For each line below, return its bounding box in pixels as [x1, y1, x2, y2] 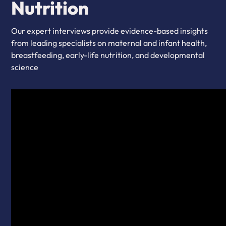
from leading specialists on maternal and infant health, [11, 38, 207, 48]
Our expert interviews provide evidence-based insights [11, 26, 208, 36]
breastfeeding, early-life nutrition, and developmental [11, 50, 205, 60]
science [11, 62, 39, 72]
